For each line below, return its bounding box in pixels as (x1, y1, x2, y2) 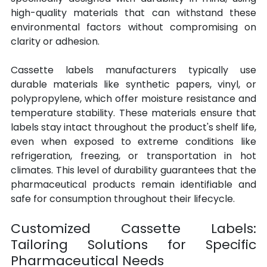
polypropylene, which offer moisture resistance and (11, 92, 256, 106)
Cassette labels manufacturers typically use (11, 63, 256, 77)
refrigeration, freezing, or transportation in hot (11, 149, 256, 163)
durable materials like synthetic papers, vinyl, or (11, 77, 256, 92)
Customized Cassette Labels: (11, 219, 256, 238)
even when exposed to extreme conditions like (11, 135, 256, 149)
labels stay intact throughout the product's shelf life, (11, 120, 256, 135)
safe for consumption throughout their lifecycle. (11, 192, 235, 206)
